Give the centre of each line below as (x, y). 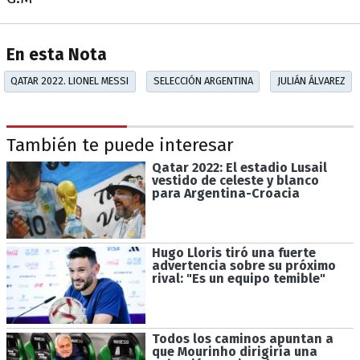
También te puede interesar (120, 145)
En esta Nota (57, 55)
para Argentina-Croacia (225, 193)
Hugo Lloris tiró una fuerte (233, 253)
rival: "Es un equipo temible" (238, 279)
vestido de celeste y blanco (235, 180)
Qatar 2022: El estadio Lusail (239, 167)
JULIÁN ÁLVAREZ (311, 81)
